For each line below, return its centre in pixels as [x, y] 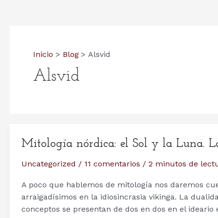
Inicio [43, 54]
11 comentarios [112, 163]
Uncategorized [49, 163]
